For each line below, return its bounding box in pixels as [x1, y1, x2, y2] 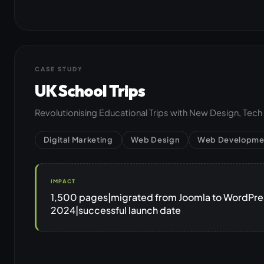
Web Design [130, 135, 180, 145]
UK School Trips [34, 81, 145, 101]
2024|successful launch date [50, 203, 181, 216]
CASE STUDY [34, 65, 83, 73]
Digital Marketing [43, 135, 113, 145]
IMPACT [50, 178, 76, 185]
